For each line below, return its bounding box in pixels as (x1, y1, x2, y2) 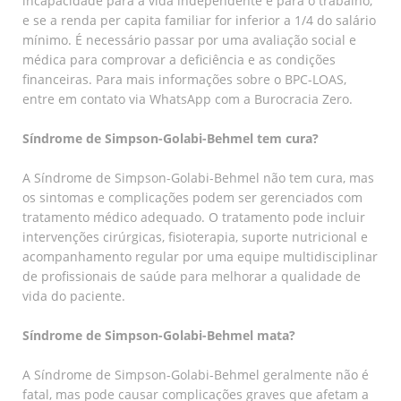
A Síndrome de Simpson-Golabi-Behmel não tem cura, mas (22, 168, 374, 186)
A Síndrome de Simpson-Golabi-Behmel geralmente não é (22, 365, 369, 383)
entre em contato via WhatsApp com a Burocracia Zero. (22, 90, 353, 107)
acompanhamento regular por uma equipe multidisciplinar (22, 247, 378, 265)
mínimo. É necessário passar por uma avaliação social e (22, 30, 356, 48)
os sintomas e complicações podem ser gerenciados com (22, 188, 363, 206)
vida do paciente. (22, 286, 125, 304)
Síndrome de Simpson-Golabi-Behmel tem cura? (22, 129, 319, 147)
